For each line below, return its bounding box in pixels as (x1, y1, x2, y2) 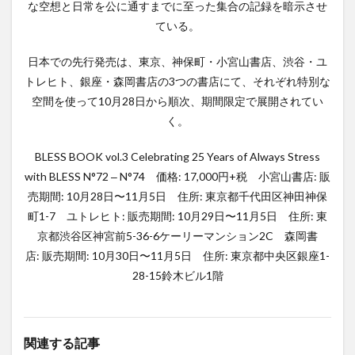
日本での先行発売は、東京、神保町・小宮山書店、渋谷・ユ (28, 54, 327, 68)
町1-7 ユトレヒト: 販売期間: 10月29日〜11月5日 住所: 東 (28, 208, 327, 223)
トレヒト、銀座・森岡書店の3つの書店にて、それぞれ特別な (25, 74, 330, 88)
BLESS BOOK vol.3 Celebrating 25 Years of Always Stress (35, 149, 320, 163)
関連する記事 (24, 334, 100, 350)
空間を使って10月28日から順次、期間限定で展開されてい (32, 94, 323, 108)
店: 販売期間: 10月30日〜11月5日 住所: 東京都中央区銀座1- (25, 248, 330, 262)
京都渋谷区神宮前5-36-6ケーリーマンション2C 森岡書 (37, 228, 318, 242)
